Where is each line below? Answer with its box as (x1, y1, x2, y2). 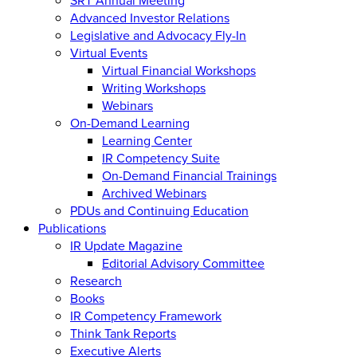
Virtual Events (70, 43, 147, 61)
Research (70, 271, 122, 289)
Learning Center (102, 131, 192, 149)
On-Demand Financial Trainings (102, 166, 277, 184)
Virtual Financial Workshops (102, 61, 256, 79)
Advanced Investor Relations (70, 8, 229, 26)
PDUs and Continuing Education (70, 201, 249, 219)
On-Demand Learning (70, 113, 190, 131)
